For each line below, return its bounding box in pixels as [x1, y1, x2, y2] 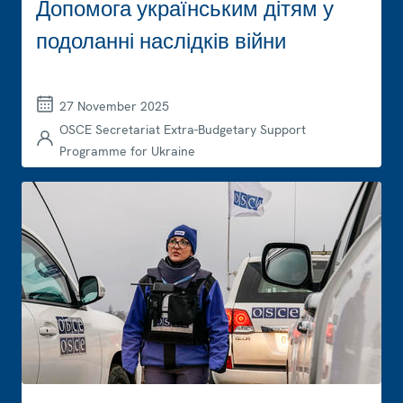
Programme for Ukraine [59, 142, 195, 159]
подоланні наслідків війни [36, 26, 286, 55]
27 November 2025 [59, 97, 169, 114]
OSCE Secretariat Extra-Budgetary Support [59, 121, 306, 138]
